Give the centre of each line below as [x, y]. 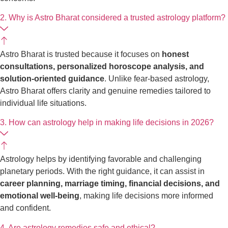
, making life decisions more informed [146, 196]
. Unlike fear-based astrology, [157, 79]
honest [175, 54]
